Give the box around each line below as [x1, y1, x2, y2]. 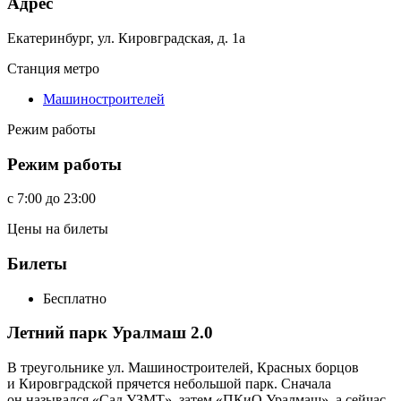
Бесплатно [43, 290, 107, 306]
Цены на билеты [7, 221, 108, 237]
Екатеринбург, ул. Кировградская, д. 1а [7, 30, 245, 46]
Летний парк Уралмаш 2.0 [7, 323, 213, 343]
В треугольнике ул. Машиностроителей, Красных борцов [7, 360, 359, 376]
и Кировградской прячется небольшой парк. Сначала [7, 376, 331, 392]
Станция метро [7, 60, 99, 76]
